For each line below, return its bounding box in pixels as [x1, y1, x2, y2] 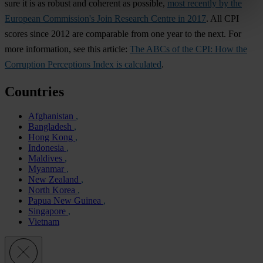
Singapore [28, 206, 68, 217]
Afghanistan [28, 111, 76, 122]
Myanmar [28, 164, 66, 174]
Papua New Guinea [28, 195, 103, 206]
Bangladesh [28, 122, 74, 132]
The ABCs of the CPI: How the [130, 43, 247, 54]
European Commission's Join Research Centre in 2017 [5, 13, 206, 23]
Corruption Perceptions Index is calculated [5, 59, 161, 69]
